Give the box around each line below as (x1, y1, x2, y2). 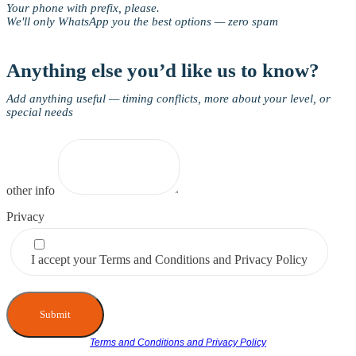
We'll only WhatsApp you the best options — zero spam (6, 14, 278, 28)
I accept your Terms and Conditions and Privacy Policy (31, 252, 308, 266)
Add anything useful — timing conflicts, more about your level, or (6, 91, 331, 105)
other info (6, 183, 58, 197)
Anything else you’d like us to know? (6, 59, 319, 81)
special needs (6, 105, 73, 118)
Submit (40, 308, 71, 320)
